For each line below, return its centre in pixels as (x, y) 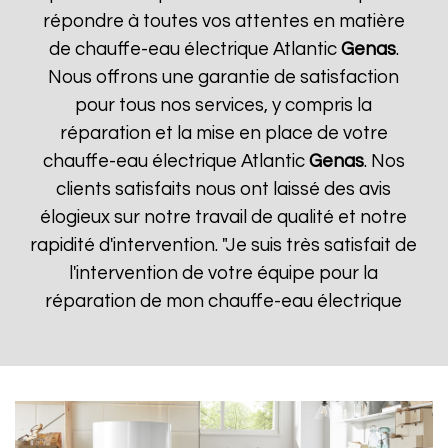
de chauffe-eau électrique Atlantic (194, 49)
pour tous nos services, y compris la (224, 105)
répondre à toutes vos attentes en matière (223, 21)
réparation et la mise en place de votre (223, 133)
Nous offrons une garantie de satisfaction (224, 77)
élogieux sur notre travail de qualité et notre (224, 217)
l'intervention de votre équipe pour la (224, 273)
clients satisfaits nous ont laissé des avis (224, 189)
